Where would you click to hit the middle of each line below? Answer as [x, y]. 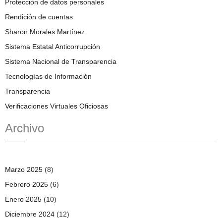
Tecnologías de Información [48, 76]
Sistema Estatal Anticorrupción [53, 46]
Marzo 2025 [24, 169]
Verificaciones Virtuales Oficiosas [56, 106]
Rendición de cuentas [39, 17]
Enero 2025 [23, 199]
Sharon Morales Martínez [45, 31]
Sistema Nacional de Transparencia [61, 61]
